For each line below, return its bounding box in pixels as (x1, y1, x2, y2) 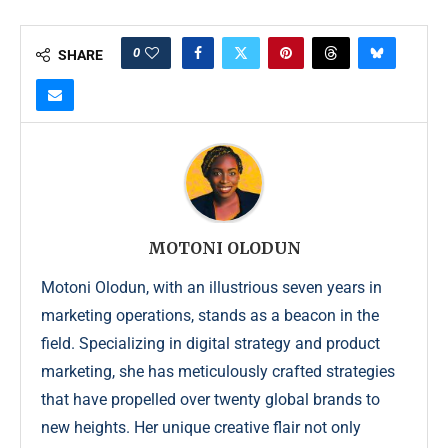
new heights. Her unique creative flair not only (41, 418, 361, 438)
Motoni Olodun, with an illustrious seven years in (41, 278, 382, 298)
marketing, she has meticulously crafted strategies (41, 362, 395, 382)
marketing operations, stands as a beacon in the (41, 306, 379, 326)
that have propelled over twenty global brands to (41, 390, 380, 410)
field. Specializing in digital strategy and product (41, 334, 380, 354)
